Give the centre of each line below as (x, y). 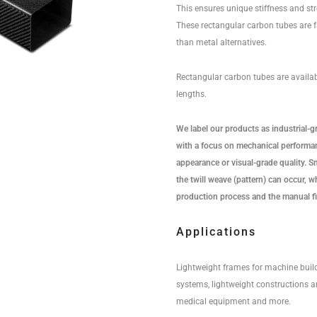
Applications (216, 232)
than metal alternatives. (221, 43)
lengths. (191, 94)
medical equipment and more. (233, 302)
